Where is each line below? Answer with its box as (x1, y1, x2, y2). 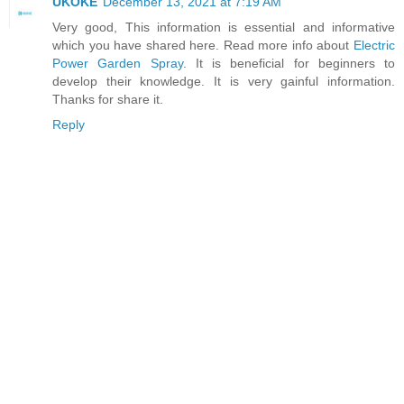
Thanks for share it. (52, 92, 163, 107)
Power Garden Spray (52, 56, 183, 71)
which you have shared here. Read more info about (52, 38, 353, 53)
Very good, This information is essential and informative (52, 20, 395, 35)
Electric (353, 38, 395, 53)
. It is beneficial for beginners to (182, 56, 395, 71)
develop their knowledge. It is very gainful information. (52, 74, 395, 89)
